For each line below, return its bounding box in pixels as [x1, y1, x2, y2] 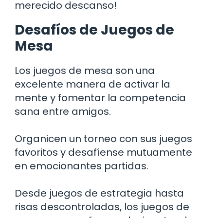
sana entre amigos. [15, 104, 111, 118]
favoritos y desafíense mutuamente [15, 145, 192, 159]
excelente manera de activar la [15, 77, 170, 91]
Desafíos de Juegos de [15, 20, 174, 39]
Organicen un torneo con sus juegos [15, 131, 192, 145]
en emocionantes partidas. [15, 159, 148, 173]
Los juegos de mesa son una [15, 63, 155, 77]
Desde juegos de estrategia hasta [15, 186, 184, 200]
